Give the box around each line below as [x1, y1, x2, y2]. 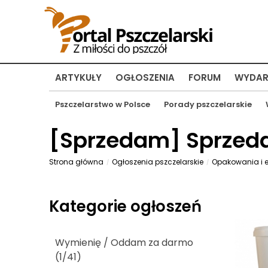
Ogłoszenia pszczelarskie [112, 157, 203, 167]
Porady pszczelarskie [164, 99, 252, 110]
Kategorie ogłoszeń [49, 196, 202, 217]
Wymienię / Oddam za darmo [55, 236, 193, 249]
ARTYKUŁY [55, 71, 102, 84]
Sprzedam [60, 125, 170, 156]
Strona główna [49, 157, 103, 167]
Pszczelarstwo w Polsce [55, 99, 150, 110]
